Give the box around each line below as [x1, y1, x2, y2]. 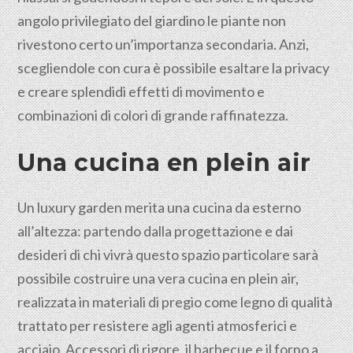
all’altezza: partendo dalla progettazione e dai [17, 222, 294, 240]
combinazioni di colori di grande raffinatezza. [17, 106, 289, 124]
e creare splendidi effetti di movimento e [17, 83, 266, 100]
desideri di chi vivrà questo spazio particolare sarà [17, 246, 319, 263]
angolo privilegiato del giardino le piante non [17, 12, 287, 29]
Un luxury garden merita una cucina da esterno [17, 199, 302, 216]
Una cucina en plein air [17, 148, 311, 177]
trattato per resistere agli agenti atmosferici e [17, 317, 298, 334]
